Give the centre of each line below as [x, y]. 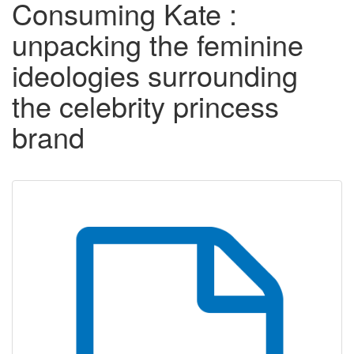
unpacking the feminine [158, 44]
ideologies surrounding [155, 75]
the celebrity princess [145, 106]
